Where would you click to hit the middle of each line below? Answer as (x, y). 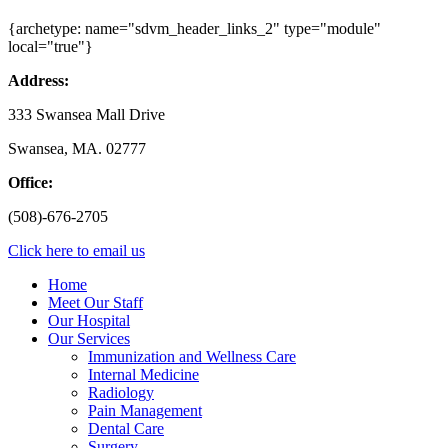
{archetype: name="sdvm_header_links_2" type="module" (194, 28)
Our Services (89, 338)
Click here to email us (76, 250)
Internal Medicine (143, 374)
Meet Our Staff (95, 302)
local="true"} (50, 46)
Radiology (121, 392)
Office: (30, 182)
